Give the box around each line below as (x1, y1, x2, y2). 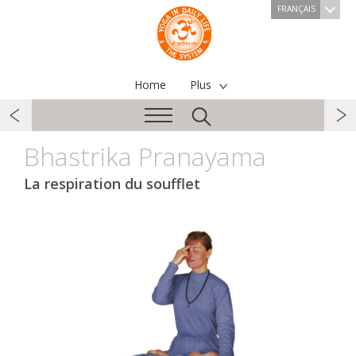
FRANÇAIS (277, 3, 315, 14)
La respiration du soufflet (24, 174, 200, 193)
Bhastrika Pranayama (24, 139, 266, 173)
